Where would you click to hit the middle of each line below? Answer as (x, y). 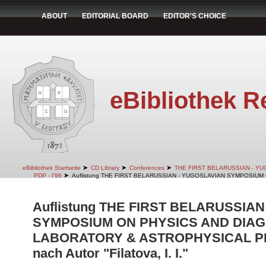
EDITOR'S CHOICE (195, 16)
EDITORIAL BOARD (115, 16)
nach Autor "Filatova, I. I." (110, 253)
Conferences (147, 168)
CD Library (105, 168)
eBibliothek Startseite (51, 168)
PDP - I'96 (48, 175)
